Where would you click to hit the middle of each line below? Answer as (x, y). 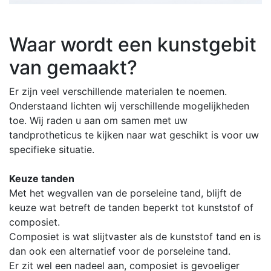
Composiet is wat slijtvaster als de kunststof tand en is (135, 237)
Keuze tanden (42, 179)
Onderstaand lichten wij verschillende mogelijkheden (129, 106)
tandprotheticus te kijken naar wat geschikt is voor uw (134, 135)
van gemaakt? (73, 68)
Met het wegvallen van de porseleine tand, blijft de (125, 193)
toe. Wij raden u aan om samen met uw (98, 121)
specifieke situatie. (53, 150)
